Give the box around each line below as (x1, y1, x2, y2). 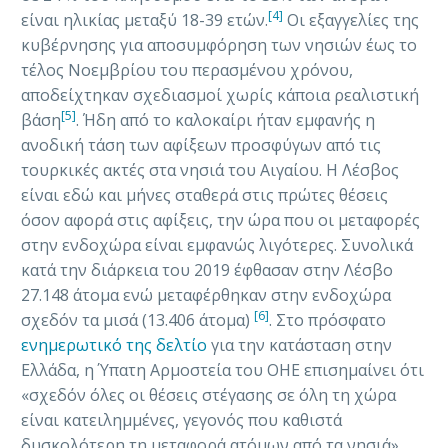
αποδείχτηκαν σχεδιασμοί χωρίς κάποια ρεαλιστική (21, 84, 419, 107)
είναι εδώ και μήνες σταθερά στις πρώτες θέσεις (21, 184, 388, 207)
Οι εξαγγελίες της (283, 9, 419, 32)
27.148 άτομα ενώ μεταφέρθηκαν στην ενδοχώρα (21, 284, 391, 307)
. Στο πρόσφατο (269, 309, 386, 332)
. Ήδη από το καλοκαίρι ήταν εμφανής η (76, 109, 375, 132)
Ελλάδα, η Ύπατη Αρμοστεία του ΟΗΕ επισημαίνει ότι (21, 359, 424, 382)
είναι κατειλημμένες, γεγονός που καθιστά (21, 409, 342, 432)
